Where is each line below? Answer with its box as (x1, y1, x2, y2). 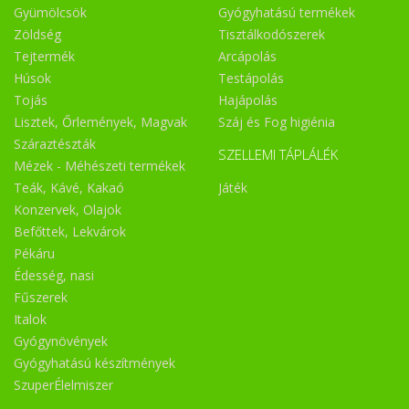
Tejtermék (14, 47, 75, 66)
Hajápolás (218, 91, 278, 110)
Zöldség (14, 26, 61, 44)
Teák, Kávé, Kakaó (14, 179, 124, 197)
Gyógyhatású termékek (218, 4, 355, 22)
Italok (14, 310, 47, 329)
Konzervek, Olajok (14, 201, 121, 219)
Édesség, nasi (14, 267, 94, 285)
